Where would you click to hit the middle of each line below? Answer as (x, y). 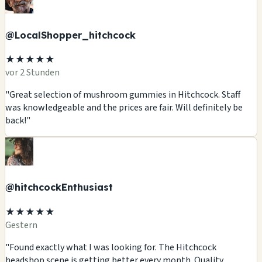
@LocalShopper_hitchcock (70, 35)
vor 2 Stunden (32, 73)
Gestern (21, 225)
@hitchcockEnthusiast (59, 187)
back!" (18, 121)
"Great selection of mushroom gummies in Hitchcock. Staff (123, 95)
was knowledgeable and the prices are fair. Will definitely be (124, 108)
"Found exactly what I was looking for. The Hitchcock (111, 247)
